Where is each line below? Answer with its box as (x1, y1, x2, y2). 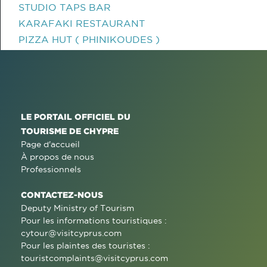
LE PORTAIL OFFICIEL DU (21, 112, 131, 121)
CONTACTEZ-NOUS (21, 190, 103, 199)
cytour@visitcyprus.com (21, 228, 122, 238)
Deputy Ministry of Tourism (21, 203, 134, 213)
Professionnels (21, 164, 81, 174)
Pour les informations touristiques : (21, 216, 167, 225)
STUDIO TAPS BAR (18, 2, 111, 13)
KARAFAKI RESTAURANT (18, 18, 145, 29)
